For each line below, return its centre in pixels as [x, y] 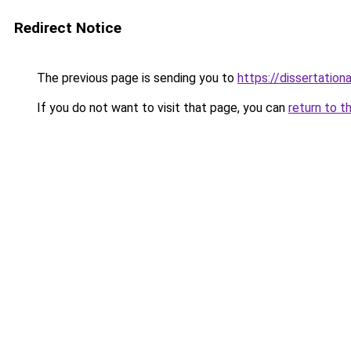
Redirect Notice [68, 28]
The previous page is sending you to [136, 78]
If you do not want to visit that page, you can [161, 108]
